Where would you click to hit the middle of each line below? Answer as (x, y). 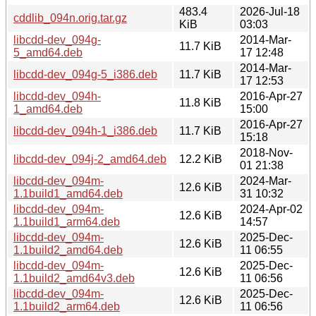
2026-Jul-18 (270, 11)
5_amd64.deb (48, 52)
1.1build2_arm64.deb (67, 306)
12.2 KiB (201, 159)
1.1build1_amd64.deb (68, 193)
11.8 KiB (200, 102)
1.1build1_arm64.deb (67, 221)
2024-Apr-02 (271, 209)
